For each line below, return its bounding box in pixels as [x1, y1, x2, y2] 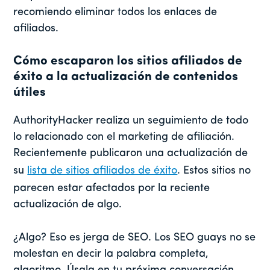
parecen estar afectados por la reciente [13, 183, 210, 195]
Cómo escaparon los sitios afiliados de [13, 55, 243, 68]
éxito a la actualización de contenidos [13, 71, 239, 84]
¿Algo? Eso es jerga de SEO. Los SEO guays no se [13, 232, 256, 244]
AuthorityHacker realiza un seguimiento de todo [13, 115, 249, 127]
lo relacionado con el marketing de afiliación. [13, 131, 235, 143]
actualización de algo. [13, 199, 122, 211]
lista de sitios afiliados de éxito [27, 165, 178, 177]
